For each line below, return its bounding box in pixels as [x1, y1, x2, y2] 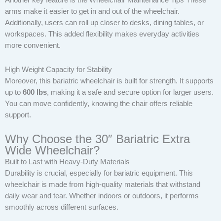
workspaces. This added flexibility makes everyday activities [5, 30, 199, 38]
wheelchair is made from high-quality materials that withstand [5, 181, 200, 189]
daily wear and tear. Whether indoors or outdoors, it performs [5, 192, 199, 200]
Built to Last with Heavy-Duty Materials [5, 158, 130, 166]
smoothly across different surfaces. [5, 203, 118, 212]
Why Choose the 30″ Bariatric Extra [5, 133, 190, 146]
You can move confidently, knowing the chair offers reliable [5, 99, 192, 108]
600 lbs [23, 88, 47, 96]
